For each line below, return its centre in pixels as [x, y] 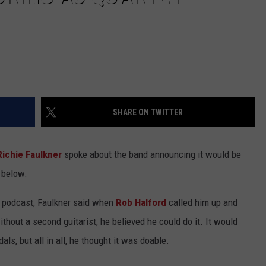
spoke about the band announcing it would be [151, 155]
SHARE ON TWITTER [148, 113]
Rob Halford [141, 203]
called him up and [202, 203]
